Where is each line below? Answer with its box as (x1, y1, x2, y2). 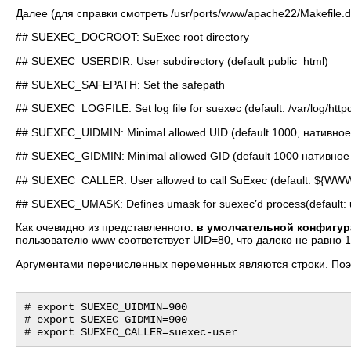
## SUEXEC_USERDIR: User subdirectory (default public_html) (16, 54, 328, 67)
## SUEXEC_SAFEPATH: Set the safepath (16, 78, 225, 91)
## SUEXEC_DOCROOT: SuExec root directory (16, 31, 249, 44)
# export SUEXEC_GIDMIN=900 (24, 313, 187, 326)
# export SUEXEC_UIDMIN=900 (24, 300, 187, 313)
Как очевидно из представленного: (16, 221, 197, 234)
